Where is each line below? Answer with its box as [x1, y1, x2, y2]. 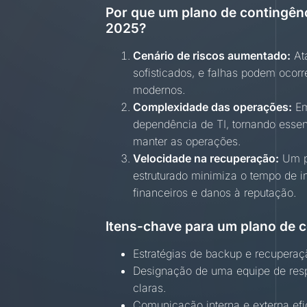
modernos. [133, 83, 186, 97]
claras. [133, 281, 167, 295]
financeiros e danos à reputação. [133, 186, 297, 200]
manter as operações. [133, 134, 241, 149]
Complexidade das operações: [133, 100, 293, 114]
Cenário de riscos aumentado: [133, 49, 291, 63]
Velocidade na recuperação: [133, 151, 280, 166]
